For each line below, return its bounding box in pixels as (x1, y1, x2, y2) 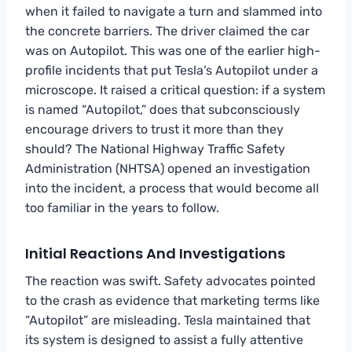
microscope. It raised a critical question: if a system (25, 82, 325, 97)
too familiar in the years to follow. (25, 200, 219, 215)
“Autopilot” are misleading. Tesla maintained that (25, 312, 310, 328)
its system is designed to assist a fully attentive (25, 332, 303, 347)
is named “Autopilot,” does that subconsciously (25, 101, 300, 117)
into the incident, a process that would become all (25, 180, 319, 196)
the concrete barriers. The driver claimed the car (25, 23, 310, 38)
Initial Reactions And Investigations (25, 243, 285, 263)
